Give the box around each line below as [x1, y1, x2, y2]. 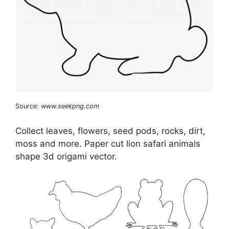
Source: [15, 102, 41, 110]
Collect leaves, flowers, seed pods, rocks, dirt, [15, 126, 205, 136]
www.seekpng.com [41, 102, 99, 110]
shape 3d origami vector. [15, 151, 117, 162]
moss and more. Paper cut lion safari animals [15, 139, 200, 149]
